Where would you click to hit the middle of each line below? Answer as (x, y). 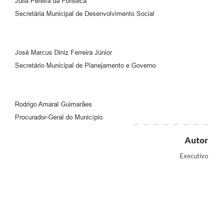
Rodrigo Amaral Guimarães (54, 104)
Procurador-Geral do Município (59, 117)
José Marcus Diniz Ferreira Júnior (63, 52)
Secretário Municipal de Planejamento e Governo (85, 65)
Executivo (194, 156)
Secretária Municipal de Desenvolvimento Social (85, 13)
